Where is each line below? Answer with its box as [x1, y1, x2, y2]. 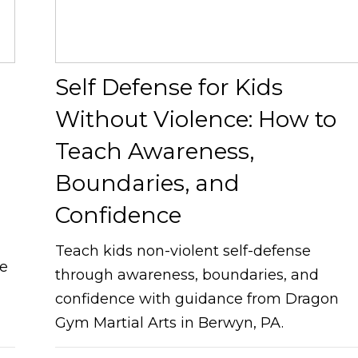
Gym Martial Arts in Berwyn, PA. [55, 314, 284, 332]
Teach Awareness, [55, 137, 255, 165]
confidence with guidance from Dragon [55, 290, 340, 308]
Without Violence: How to [55, 105, 337, 133]
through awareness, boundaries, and [55, 266, 320, 284]
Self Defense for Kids [55, 74, 284, 101]
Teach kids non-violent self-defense [55, 242, 312, 261]
